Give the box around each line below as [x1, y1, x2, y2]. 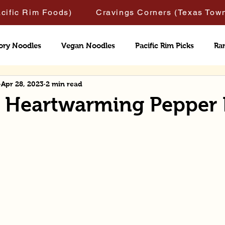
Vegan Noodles [61, 41, 115, 50]
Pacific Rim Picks [135, 41, 194, 50]
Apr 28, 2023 [1, 79, 44, 88]
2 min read [46, 79, 82, 88]
